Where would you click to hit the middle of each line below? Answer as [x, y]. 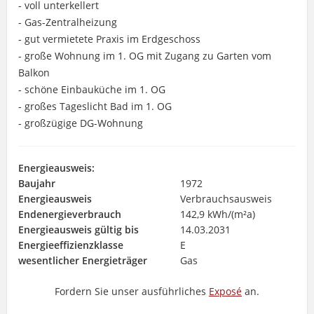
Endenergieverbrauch [69, 214]
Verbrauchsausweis [226, 198]
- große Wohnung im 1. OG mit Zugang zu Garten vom [144, 55]
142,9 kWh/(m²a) [217, 214]
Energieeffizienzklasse [70, 245]
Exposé [225, 291]
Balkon [34, 72]
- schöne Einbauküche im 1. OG [91, 89]
